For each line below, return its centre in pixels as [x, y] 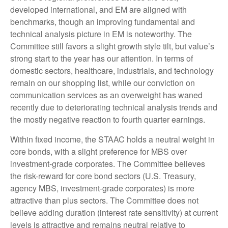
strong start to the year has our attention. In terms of [102, 58]
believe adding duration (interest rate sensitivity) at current [114, 212]
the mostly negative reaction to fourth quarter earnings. [108, 119]
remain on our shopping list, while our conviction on [103, 82]
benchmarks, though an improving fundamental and [103, 21]
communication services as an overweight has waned [106, 95]
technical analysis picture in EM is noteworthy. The [101, 34]
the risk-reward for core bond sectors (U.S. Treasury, [103, 176]
